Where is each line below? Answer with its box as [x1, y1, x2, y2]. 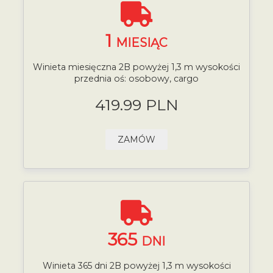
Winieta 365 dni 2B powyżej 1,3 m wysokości [42, 260, 231, 272]
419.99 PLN [94, 95, 179, 114]
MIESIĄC [116, 35, 168, 50]
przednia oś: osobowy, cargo [74, 73, 199, 85]
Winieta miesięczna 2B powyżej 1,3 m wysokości [33, 62, 240, 73]
